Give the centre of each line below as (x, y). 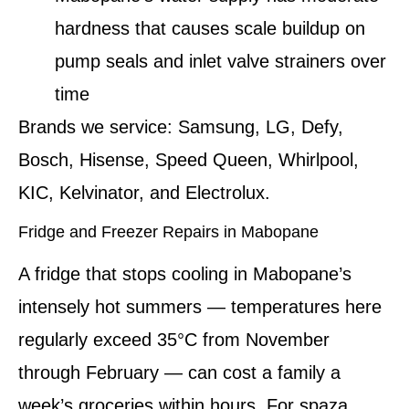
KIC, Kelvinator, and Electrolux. (144, 192)
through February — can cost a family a (179, 372)
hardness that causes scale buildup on (210, 28)
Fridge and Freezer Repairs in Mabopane (168, 231)
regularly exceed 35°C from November (174, 339)
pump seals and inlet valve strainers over (220, 61)
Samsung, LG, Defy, (258, 126)
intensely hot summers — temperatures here (200, 306)
